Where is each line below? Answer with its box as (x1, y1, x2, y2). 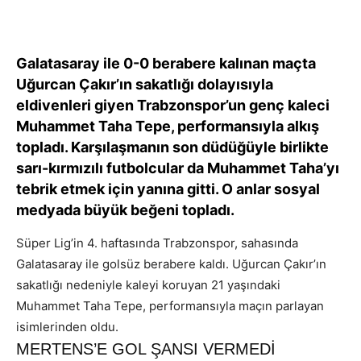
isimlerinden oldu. (16, 319, 118, 335)
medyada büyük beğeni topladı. (16, 201, 234, 219)
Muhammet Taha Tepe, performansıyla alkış (16, 118, 319, 135)
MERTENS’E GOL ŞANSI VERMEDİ (16, 340, 276, 359)
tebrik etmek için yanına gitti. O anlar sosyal (16, 180, 320, 198)
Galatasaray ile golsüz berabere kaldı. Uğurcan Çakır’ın (16, 256, 326, 272)
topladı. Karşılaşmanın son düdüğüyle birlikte (16, 139, 329, 156)
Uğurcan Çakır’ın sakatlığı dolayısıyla (16, 76, 273, 93)
